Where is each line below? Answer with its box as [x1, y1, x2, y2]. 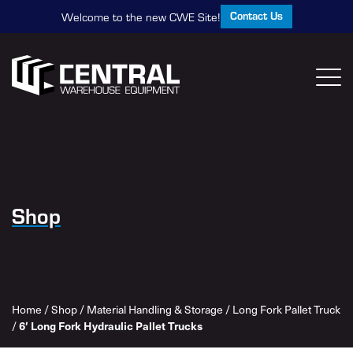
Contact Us [229, 8, 283, 23]
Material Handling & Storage [87, 301, 223, 318]
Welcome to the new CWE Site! [61, 9, 221, 24]
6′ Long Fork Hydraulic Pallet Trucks [19, 318, 203, 333]
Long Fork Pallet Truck [232, 301, 340, 318]
